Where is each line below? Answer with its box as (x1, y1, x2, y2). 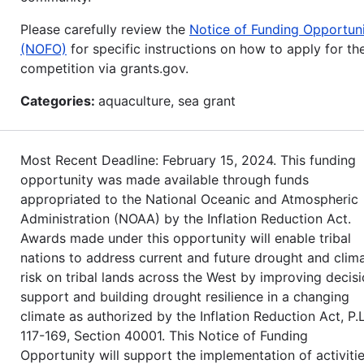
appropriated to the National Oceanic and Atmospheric (20, 190, 358, 207)
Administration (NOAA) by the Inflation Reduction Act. (20, 210, 351, 227)
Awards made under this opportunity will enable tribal (20, 229, 351, 246)
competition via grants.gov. (20, 59, 188, 76)
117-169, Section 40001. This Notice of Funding (20, 327, 308, 344)
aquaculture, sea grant (98, 92, 236, 109)
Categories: (20, 92, 98, 109)
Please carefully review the (20, 20, 189, 37)
